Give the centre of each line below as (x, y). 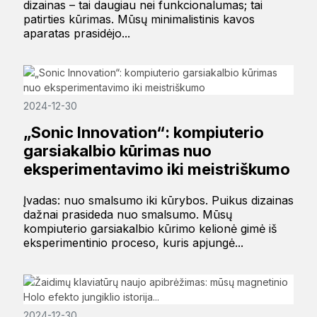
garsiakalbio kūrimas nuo (117, 151)
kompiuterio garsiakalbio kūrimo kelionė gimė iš (150, 229)
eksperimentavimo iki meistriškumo (156, 169)
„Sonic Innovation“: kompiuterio (143, 133)
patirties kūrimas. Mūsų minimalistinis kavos (139, 19)
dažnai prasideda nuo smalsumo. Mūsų (127, 215)
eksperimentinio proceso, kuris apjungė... (133, 243)
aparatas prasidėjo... (76, 34)
